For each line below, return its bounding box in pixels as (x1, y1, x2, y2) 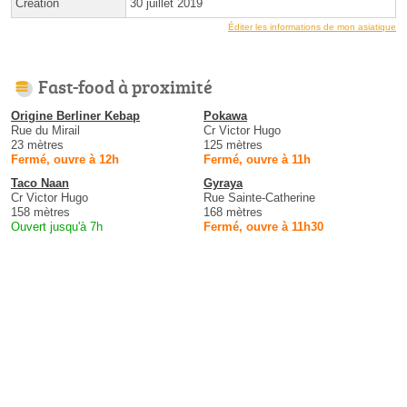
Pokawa (203, 109, 247, 124)
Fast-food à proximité (38, 74, 213, 100)
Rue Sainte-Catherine (203, 191, 315, 205)
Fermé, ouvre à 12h (11, 153, 119, 167)
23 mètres (11, 138, 64, 153)
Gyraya (203, 176, 243, 191)
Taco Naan (11, 176, 69, 191)
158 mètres (11, 205, 70, 220)
